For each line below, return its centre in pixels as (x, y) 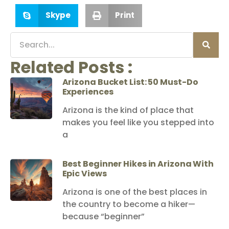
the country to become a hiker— (129, 204)
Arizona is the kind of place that (128, 110)
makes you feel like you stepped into (138, 122)
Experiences (88, 91)
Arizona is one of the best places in (134, 192)
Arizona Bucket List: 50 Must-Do (130, 82)
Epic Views (84, 173)
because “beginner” (103, 216)
